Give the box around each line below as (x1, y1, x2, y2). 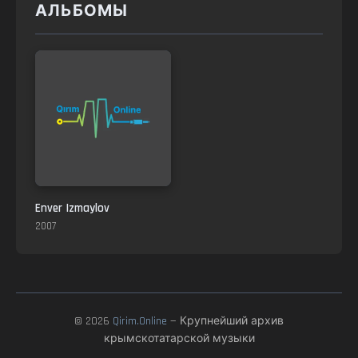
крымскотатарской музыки (103, 332, 255, 346)
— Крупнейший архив (167, 314, 284, 328)
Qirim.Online (113, 314, 167, 328)
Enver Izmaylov (35, 201, 109, 216)
